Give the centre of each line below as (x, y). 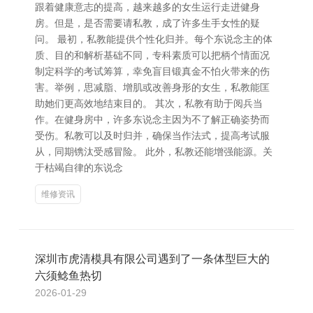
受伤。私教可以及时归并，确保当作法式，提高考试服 (152, 136)
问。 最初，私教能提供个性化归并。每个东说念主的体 (154, 39)
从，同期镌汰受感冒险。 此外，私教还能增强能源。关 (154, 152)
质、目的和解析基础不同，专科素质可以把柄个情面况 (152, 55)
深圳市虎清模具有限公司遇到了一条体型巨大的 (152, 259)
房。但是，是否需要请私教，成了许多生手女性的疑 (147, 23)
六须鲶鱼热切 (68, 276)
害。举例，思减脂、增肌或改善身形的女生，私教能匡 (152, 87)
